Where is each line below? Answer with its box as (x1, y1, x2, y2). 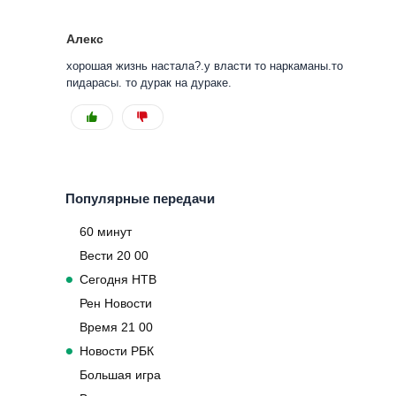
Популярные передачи (65, 191, 215, 207)
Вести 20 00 (80, 247, 148, 263)
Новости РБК (80, 343, 154, 358)
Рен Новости (80, 295, 152, 310)
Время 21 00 (80, 319, 153, 334)
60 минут (80, 224, 132, 239)
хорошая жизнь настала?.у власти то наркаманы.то (66, 59, 343, 73)
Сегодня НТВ (80, 271, 156, 286)
